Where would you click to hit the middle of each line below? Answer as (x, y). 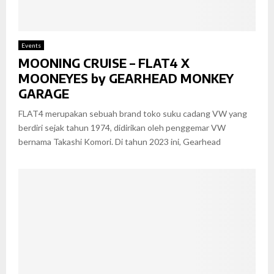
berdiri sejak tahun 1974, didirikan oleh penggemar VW (122, 127)
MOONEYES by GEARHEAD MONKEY (126, 78)
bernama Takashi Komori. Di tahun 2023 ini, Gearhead (120, 141)
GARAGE (44, 93)
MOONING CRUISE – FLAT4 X (104, 62)
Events (31, 45)
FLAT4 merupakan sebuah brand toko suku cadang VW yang (133, 113)
